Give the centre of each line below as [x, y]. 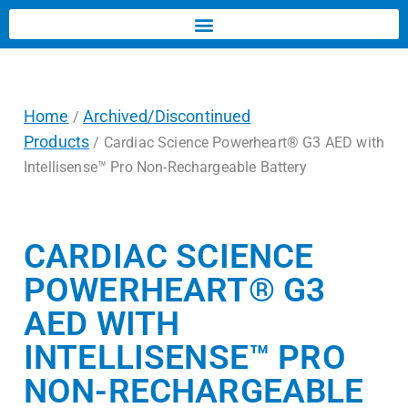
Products [57, 142]
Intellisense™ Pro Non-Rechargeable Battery [165, 167]
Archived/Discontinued [167, 116]
